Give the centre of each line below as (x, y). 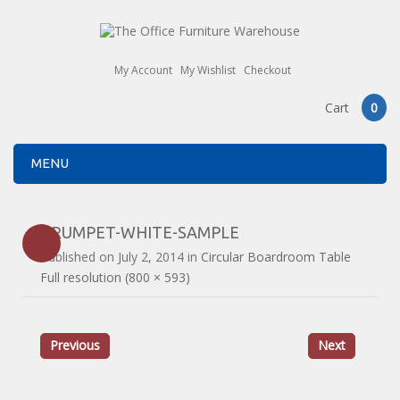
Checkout (267, 71)
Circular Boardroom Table (276, 256)
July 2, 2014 (151, 256)
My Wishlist (208, 71)
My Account (143, 71)
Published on (79, 256)
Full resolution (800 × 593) (116, 277)
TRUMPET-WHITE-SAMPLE (140, 232)
